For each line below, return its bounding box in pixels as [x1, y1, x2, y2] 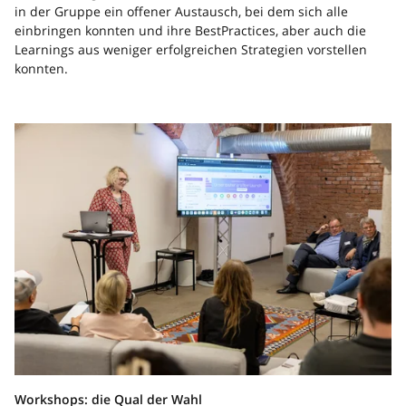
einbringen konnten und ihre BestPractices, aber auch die [14, 21, 366, 39]
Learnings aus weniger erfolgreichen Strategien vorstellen [14, 40, 367, 58]
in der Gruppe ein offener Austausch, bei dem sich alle [14, 2, 348, 20]
